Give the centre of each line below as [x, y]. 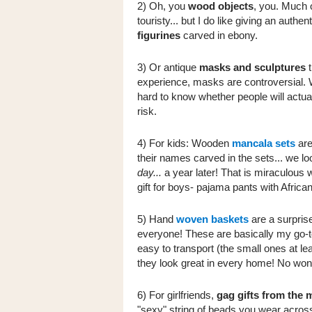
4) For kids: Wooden [185, 143]
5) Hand [157, 219]
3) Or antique [168, 67]
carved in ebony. [220, 35]
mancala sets [264, 143]
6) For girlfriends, [177, 295]
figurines [159, 35]
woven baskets [212, 219]
